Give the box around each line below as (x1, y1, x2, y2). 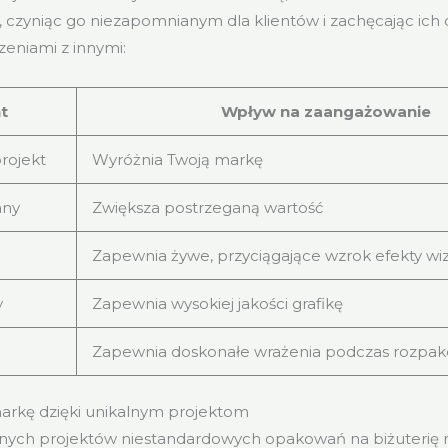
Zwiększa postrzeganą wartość (92, 197, 324, 217)
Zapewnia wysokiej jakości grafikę (92, 293, 344, 313)
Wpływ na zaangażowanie (221, 101, 432, 121)
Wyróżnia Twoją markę (92, 149, 264, 169)
